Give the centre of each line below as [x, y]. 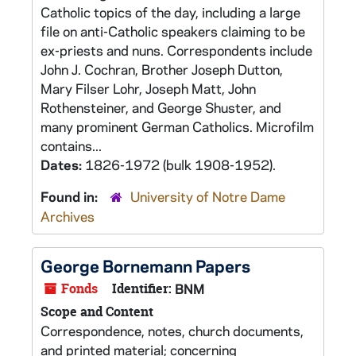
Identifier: [142, 288]
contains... [71, 145]
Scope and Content [97, 311]
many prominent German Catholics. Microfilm [177, 126]
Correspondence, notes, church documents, [172, 331]
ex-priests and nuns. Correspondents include [176, 50]
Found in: [71, 196]
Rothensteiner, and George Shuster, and [161, 107]
